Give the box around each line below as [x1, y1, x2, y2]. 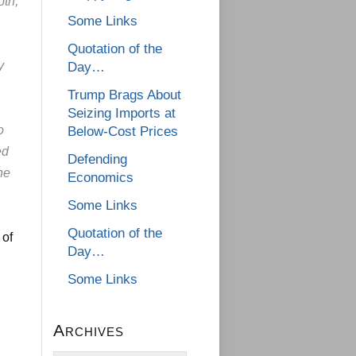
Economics [68, 170, 133, 186]
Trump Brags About [68, 87, 181, 103]
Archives [53, 321, 124, 340]
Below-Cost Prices [68, 124, 178, 140]
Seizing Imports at [68, 106, 176, 122]
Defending [68, 152, 127, 168]
